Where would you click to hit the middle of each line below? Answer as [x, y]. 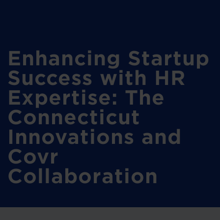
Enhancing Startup [109, 58]
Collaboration [83, 176]
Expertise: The [86, 97]
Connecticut [74, 117]
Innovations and [95, 137]
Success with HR [96, 78]
